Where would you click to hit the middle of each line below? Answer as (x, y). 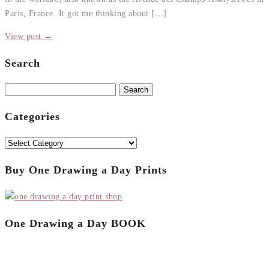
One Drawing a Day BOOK (75, 223)
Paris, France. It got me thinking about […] (86, 13)
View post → (29, 36)
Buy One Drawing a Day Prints (86, 170)
